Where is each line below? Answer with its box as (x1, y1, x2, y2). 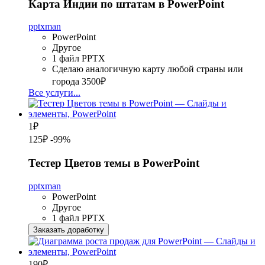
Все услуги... (28, 88, 80, 98)
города (52, 76, 79, 87)
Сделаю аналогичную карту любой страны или (52, 64, 243, 75)
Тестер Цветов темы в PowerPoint (28, 157, 199, 170)
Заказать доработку (33, 225, 104, 234)
